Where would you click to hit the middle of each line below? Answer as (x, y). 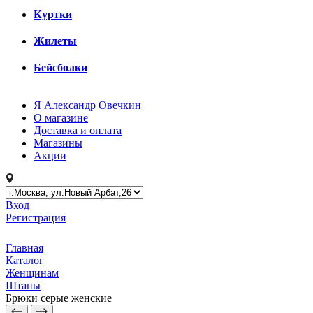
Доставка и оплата (78, 130)
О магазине (61, 118)
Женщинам (32, 273)
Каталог (25, 260)
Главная (24, 248)
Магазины (58, 143)
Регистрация (36, 218)
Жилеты (55, 41)
